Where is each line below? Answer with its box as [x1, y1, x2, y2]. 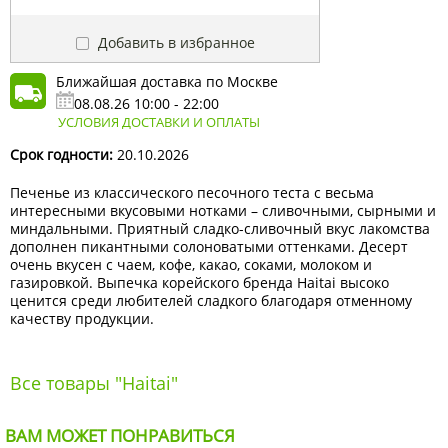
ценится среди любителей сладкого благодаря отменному [10, 291, 412, 311]
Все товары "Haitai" [10, 371, 178, 396]
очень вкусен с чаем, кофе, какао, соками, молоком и [10, 255, 372, 275]
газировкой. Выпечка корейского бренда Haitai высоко [10, 273, 389, 293]
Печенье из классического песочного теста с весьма [10, 183, 374, 203]
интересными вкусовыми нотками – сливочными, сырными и [10, 201, 436, 221]
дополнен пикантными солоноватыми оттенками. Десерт [10, 237, 408, 257]
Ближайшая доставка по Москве [56, 72, 278, 92]
